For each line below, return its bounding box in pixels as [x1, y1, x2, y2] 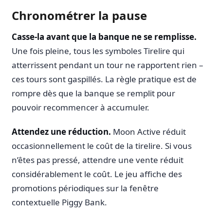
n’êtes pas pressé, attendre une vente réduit [12, 154, 183, 166]
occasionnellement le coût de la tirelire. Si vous [12, 140, 192, 152]
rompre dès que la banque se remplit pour [12, 87, 175, 99]
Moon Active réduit [111, 126, 186, 138]
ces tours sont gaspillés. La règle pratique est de [12, 73, 197, 85]
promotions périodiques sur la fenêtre [12, 182, 159, 194]
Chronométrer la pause [12, 7, 147, 23]
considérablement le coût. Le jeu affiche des [12, 168, 182, 180]
